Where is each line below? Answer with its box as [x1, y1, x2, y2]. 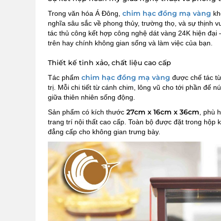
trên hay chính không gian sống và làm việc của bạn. [48, 39, 213, 47]
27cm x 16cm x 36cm [126, 108, 199, 116]
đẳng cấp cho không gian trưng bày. [48, 128, 160, 136]
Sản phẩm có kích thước [48, 108, 126, 116]
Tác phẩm [48, 74, 81, 81]
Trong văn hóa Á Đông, [48, 9, 120, 17]
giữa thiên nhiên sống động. [48, 93, 135, 101]
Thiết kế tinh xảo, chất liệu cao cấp [48, 58, 171, 67]
